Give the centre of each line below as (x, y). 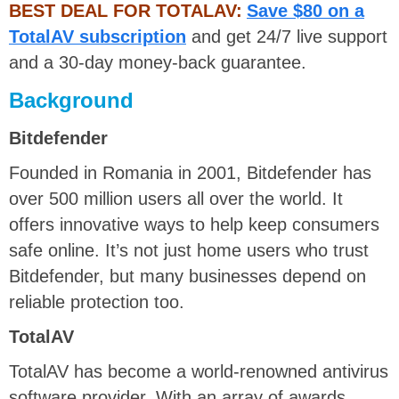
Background (71, 100)
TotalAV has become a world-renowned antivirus (199, 371)
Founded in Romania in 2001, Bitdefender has (190, 172)
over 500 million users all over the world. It (176, 198)
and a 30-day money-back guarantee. (158, 62)
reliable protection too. (97, 301)
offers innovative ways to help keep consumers (194, 224)
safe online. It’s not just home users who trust (189, 250)
